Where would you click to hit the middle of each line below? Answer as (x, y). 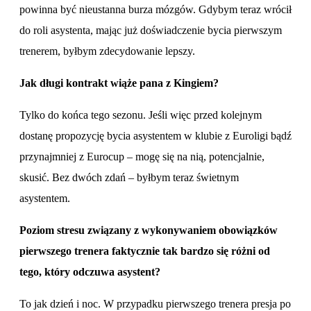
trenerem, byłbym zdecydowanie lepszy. (109, 51)
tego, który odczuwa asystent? (90, 271)
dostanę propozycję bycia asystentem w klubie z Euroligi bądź (155, 135)
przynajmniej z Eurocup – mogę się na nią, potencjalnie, (142, 156)
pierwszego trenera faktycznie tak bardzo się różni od (145, 251)
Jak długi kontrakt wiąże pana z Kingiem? (119, 83)
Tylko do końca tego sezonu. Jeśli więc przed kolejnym (141, 115)
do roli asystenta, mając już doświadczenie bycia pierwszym (151, 30)
